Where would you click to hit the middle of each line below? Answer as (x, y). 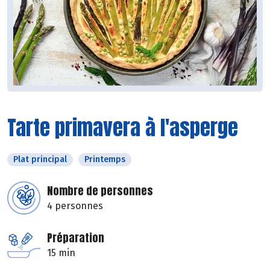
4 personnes (75, 206)
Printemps (105, 160)
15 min (61, 253)
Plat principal (40, 160)
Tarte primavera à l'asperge (123, 128)
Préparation (76, 238)
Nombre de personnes (100, 191)
